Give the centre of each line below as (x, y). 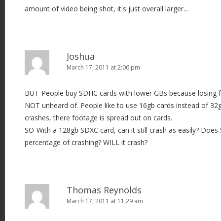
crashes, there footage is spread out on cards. (98, 117)
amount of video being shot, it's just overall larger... (106, 8)
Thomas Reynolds (104, 190)
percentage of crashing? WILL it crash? (86, 142)
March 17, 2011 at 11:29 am (105, 201)
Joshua (81, 56)
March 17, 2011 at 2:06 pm (103, 67)
